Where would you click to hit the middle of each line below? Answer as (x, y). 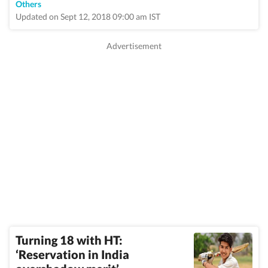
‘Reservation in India (72, 254)
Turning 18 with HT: (69, 240)
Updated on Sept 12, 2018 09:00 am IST (88, 16)
